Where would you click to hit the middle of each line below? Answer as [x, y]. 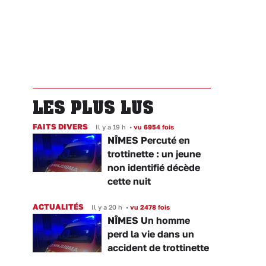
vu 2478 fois [149, 207]
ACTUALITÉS [58, 207]
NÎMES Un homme [149, 221]
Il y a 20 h [107, 207]
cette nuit [129, 181]
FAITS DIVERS [60, 127]
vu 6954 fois [153, 127]
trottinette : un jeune [154, 154]
